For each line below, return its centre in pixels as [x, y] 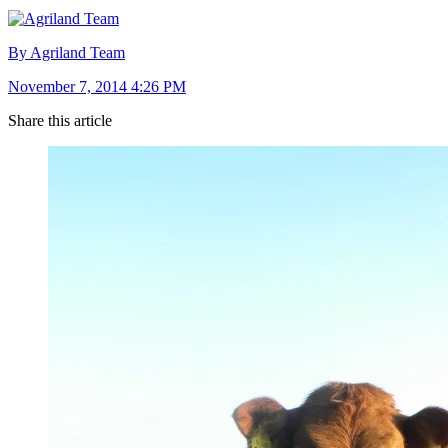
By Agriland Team [66, 52]
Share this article [60, 120]
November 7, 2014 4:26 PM [97, 86]
